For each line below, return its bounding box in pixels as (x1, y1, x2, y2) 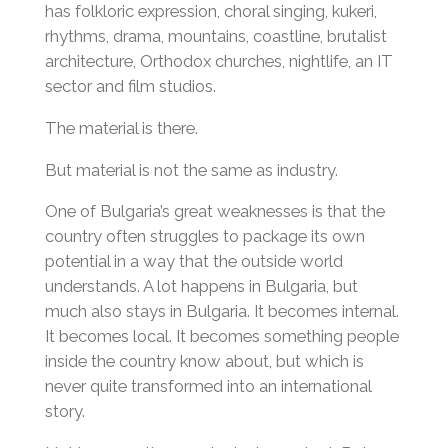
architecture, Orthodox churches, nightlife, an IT (44, 51, 393, 72)
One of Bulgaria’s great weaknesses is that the (44, 201, 385, 222)
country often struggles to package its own (44, 226, 365, 247)
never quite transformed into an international (44, 376, 371, 397)
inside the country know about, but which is (44, 351, 364, 372)
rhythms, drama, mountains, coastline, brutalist (44, 26, 387, 47)
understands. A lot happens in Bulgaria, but (44, 276, 358, 297)
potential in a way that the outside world (44, 251, 343, 272)
